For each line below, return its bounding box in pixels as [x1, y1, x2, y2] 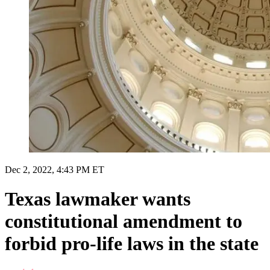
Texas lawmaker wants [5, 188, 190, 210]
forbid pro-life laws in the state [5, 233, 259, 255]
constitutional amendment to [5, 210, 242, 233]
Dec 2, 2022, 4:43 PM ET [5, 164, 104, 175]
